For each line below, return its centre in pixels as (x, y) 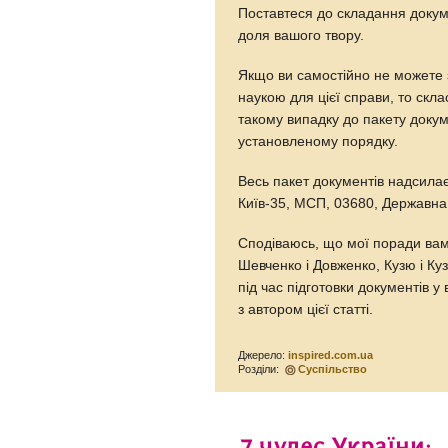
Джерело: (263, 355)
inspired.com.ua (331, 355)
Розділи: (260, 369)
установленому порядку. (318, 142)
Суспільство (333, 369)
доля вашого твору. (301, 36)
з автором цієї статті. (306, 310)
